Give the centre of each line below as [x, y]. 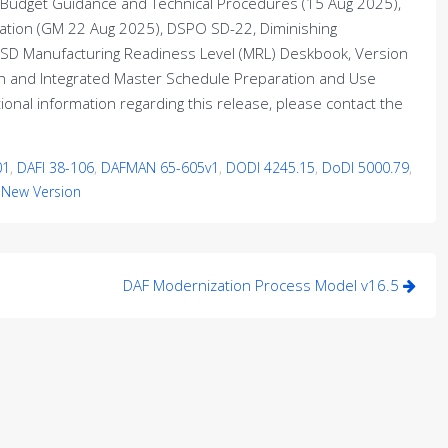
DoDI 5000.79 [365, 167]
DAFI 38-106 [55, 167]
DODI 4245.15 [270, 167]
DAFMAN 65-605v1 [160, 167]
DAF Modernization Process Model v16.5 [262, 285]
